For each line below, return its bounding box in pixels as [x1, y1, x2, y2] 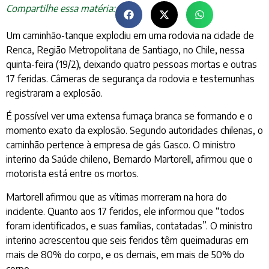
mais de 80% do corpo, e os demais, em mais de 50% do [6, 248, 244, 261]
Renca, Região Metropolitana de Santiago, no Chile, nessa [6, 43, 244, 56]
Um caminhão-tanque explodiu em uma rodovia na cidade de [6, 29, 254, 41]
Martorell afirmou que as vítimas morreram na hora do [6, 190, 227, 203]
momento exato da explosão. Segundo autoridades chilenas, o [6, 124, 263, 137]
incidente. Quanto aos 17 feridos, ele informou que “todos [6, 205, 244, 217]
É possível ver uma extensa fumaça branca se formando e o [6, 110, 253, 122]
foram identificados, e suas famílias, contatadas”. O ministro [6, 219, 253, 232]
